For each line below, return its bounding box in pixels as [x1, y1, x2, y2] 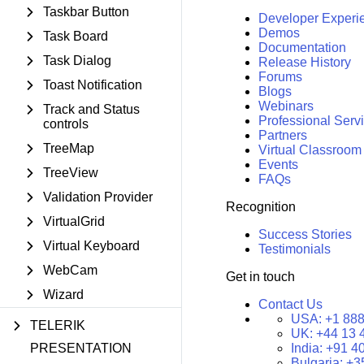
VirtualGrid [43, 214, 105, 228]
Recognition [225, 200, 296, 214]
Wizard [43, 288, 84, 301]
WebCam [43, 263, 97, 277]
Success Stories [258, 227, 352, 241]
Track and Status [43, 102, 140, 116]
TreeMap [43, 141, 94, 155]
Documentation [258, 41, 346, 54]
